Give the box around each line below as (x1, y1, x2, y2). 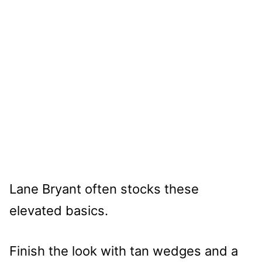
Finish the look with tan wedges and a (9, 243, 238, 259)
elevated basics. (9, 203, 108, 219)
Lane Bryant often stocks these (9, 181, 199, 197)
